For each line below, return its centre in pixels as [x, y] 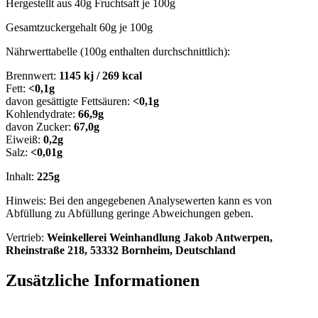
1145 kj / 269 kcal [100, 75]
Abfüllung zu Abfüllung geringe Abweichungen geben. [130, 213]
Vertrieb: [26, 237]
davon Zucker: [40, 126]
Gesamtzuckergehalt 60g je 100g [79, 27]
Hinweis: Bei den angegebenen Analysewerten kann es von [139, 200]
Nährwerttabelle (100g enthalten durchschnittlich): [118, 51]
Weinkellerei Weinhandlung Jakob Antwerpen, [160, 237]
